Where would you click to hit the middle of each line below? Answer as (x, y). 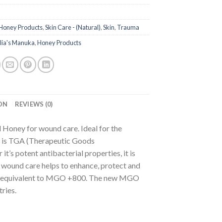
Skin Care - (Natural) (73, 27)
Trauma (128, 27)
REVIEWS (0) (34, 104)
